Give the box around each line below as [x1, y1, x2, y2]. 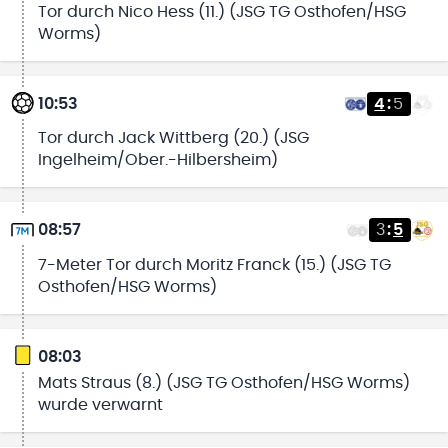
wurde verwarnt [37, 397, 163, 414]
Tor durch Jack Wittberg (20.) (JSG [37, 130, 309, 147]
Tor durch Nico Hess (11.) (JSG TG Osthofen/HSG [37, 4, 406, 21]
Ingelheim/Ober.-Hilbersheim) [37, 152, 278, 169]
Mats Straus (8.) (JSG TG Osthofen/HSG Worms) [37, 375, 410, 392]
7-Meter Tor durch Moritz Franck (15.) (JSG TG [37, 256, 391, 273]
